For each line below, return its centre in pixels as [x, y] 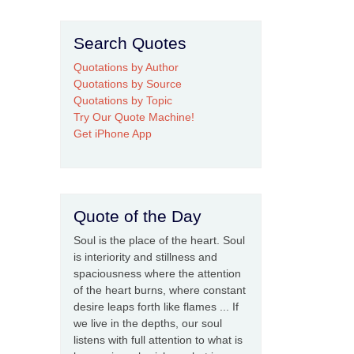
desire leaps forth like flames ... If [156, 307]
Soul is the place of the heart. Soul [159, 241]
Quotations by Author [126, 68]
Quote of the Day [137, 217]
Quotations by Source [128, 84]
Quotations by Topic [123, 101]
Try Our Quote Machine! [134, 117]
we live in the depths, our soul [148, 324]
